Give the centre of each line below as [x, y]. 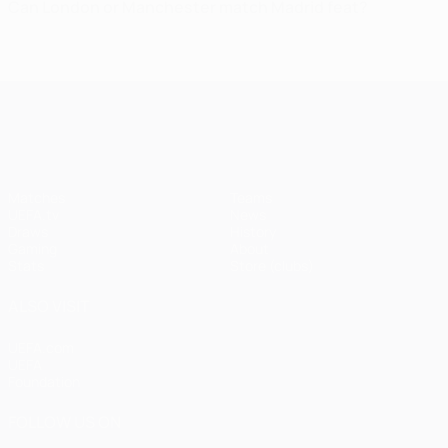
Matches [36, 197]
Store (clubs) [272, 265]
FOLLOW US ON [64, 422]
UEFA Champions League [259, 97]
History [253, 231]
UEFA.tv [33, 214]
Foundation [44, 381]
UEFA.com [41, 347]
